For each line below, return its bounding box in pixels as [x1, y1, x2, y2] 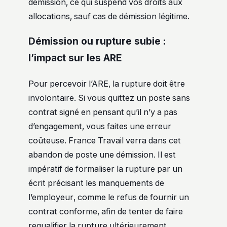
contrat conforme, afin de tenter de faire [28, 206, 183, 217]
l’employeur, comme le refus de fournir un [28, 192, 189, 203]
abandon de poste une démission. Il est [28, 149, 176, 160]
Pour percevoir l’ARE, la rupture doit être [28, 79, 185, 89]
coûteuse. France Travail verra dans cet [28, 135, 181, 146]
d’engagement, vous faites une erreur [28, 121, 171, 132]
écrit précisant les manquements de [28, 178, 164, 188]
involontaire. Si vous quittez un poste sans [28, 93, 190, 103]
